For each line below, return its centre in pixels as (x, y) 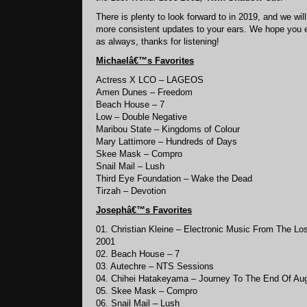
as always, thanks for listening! (158, 41)
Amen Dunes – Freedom (144, 92)
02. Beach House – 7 (138, 254)
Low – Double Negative (142, 117)
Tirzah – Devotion (131, 191)
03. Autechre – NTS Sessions (155, 266)
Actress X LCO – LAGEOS (150, 80)
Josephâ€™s (123, 210)
